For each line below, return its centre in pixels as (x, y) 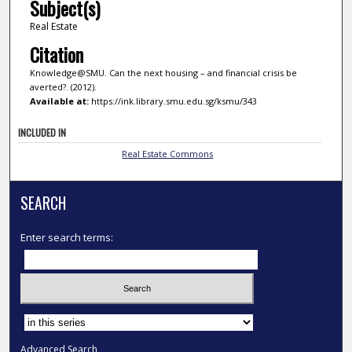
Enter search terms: (67, 238)
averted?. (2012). (63, 86)
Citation (56, 54)
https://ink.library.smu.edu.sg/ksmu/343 (172, 101)
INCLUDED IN (42, 133)
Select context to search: (79, 317)
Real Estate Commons (168, 154)
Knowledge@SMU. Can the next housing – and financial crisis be (163, 72)
